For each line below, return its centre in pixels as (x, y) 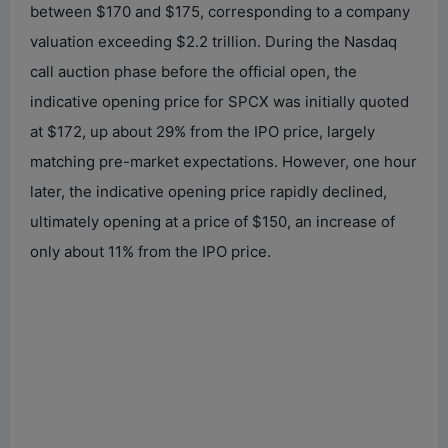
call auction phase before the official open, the (193, 71)
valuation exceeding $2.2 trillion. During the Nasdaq (213, 41)
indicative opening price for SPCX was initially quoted (219, 101)
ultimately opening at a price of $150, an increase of (212, 221)
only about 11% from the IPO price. (150, 251)
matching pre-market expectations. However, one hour (223, 161)
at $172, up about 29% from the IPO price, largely (202, 131)
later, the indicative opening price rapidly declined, (208, 191)
